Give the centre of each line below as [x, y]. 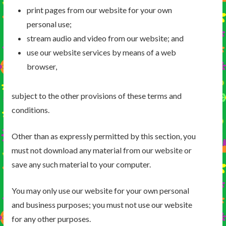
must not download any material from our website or [101, 150]
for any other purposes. [51, 219]
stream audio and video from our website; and [105, 38]
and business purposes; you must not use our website [102, 205]
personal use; [49, 24]
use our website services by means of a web [101, 52]
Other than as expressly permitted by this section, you [103, 136]
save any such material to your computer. [81, 164]
